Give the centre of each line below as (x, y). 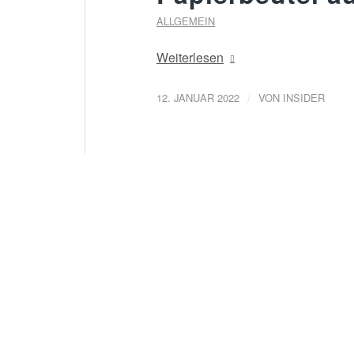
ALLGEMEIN (186, 21)
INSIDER (304, 97)
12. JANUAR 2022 (198, 97)
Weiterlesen (190, 58)
